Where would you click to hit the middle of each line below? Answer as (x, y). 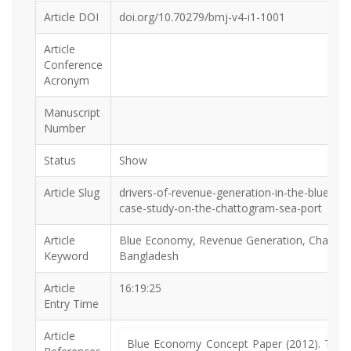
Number (65, 128)
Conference (73, 65)
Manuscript (72, 112)
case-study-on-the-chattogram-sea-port (221, 208)
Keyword (66, 256)
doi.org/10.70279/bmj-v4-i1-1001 (202, 17)
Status (60, 160)
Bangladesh (149, 256)
